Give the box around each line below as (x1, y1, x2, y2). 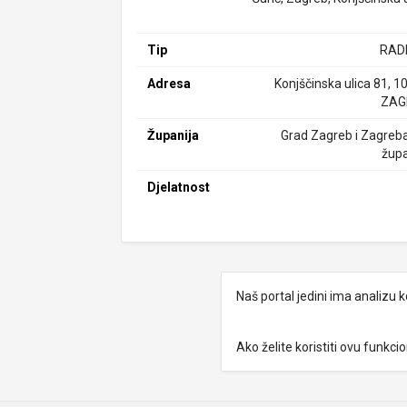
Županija (147, 128, 200, 143)
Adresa (147, 76, 192, 91)
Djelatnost (147, 180, 211, 194)
